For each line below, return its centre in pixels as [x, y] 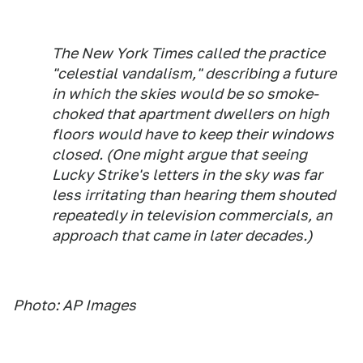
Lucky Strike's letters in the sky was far [187, 175]
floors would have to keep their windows [193, 134]
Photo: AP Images [75, 305]
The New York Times [122, 53]
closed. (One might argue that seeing [179, 154]
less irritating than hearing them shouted [194, 195]
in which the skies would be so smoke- [185, 94]
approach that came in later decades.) [182, 235]
